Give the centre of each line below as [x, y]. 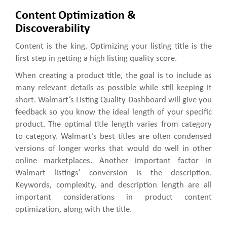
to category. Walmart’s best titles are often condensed [113, 137]
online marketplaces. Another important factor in [113, 161]
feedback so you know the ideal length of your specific [113, 112]
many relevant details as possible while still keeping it [113, 88]
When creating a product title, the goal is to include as [113, 76]
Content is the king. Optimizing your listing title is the [113, 47]
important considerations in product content [113, 198]
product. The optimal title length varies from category [113, 125]
